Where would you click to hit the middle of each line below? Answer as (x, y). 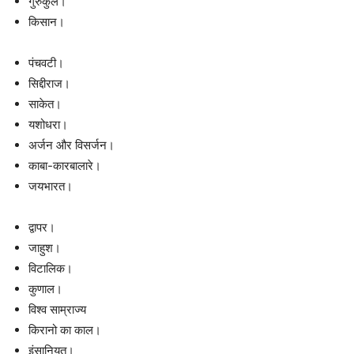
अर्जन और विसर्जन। (72, 145)
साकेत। (45, 104)
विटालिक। (51, 269)
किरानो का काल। (65, 330)
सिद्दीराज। (49, 84)
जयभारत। (51, 186)
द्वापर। (42, 228)
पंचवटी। (46, 63)
